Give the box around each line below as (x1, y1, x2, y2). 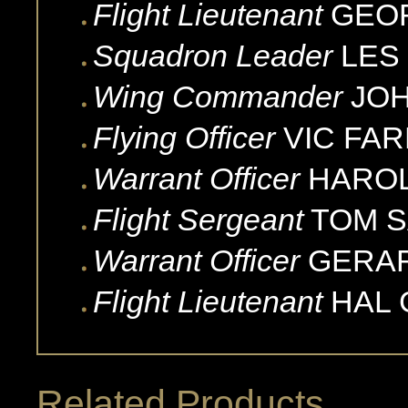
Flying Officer (93, 119, 275, 155)
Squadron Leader (93, 37, 332, 73)
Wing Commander (93, 78, 342, 114)
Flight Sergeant (93, 201, 303, 237)
